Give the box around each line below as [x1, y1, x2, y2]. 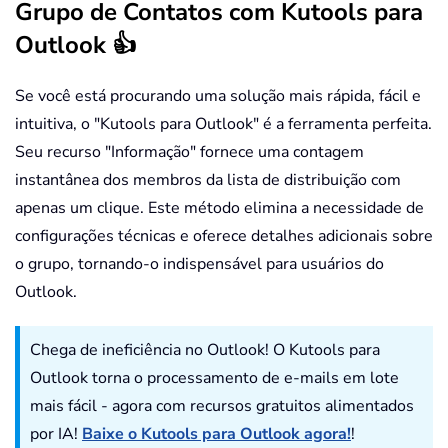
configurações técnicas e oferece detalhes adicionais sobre [15, 225, 433, 248]
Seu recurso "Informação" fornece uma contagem [15, 141, 364, 164]
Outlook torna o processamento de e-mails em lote [30, 367, 399, 390]
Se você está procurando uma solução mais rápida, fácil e [15, 85, 421, 108]
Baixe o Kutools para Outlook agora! [82, 423, 351, 446]
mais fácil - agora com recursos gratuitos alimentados [30, 395, 414, 418]
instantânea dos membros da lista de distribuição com [15, 169, 401, 192]
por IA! [30, 423, 82, 446]
